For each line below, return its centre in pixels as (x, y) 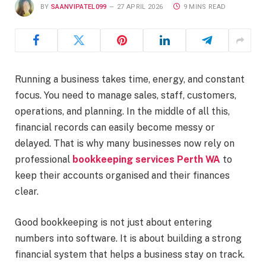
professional (44, 159)
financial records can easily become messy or (115, 127)
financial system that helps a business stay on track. (130, 254)
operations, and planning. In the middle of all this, (122, 111)
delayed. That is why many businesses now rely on (125, 143)
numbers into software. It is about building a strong (128, 238)
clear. (27, 191)
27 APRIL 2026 (140, 7)
